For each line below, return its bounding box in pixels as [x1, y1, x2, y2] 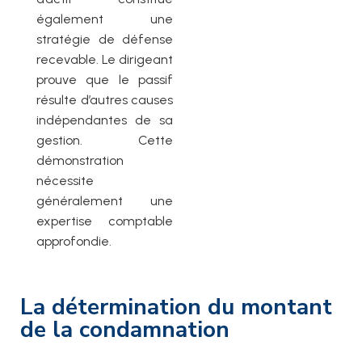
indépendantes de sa [36, 112, 173, 128]
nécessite [36, 173, 94, 189]
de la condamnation [20, 314, 229, 346]
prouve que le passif [36, 72, 173, 88]
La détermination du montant [20, 292, 332, 323]
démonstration [36, 153, 124, 169]
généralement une [36, 193, 173, 209]
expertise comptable [36, 213, 173, 229]
